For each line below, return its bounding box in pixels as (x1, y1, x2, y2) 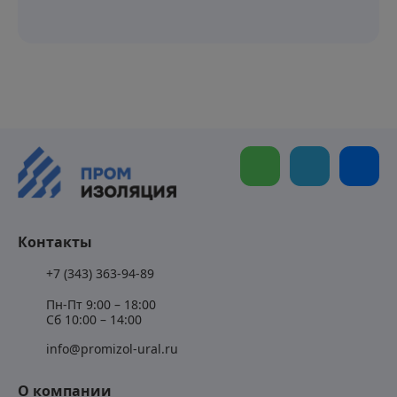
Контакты (18, 231, 92, 252)
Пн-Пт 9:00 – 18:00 (46, 295, 156, 313)
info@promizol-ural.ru (46, 339, 178, 357)
